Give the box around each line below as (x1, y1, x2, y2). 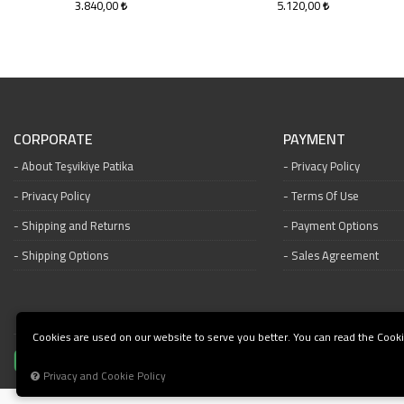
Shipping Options (22, 244, 108, 266)
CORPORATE (14, 125, 93, 152)
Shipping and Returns (22, 215, 130, 236)
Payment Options (290, 215, 378, 236)
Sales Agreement (290, 244, 379, 266)
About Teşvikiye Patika (22, 155, 133, 177)
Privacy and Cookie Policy (43, 366, 166, 386)
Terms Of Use (290, 185, 359, 207)
